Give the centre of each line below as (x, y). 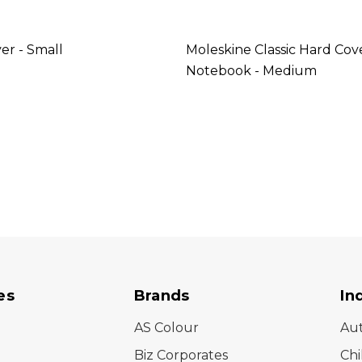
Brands (162, 295)
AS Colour (166, 327)
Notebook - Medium (251, 70)
